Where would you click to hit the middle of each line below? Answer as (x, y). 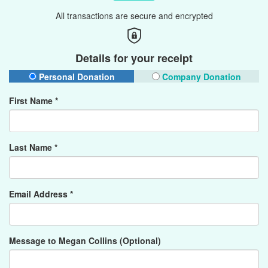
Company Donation (200, 77)
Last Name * (33, 147)
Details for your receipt (134, 58)
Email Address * (41, 194)
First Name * (33, 100)
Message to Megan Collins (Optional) (85, 240)
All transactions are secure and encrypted (134, 16)
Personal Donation (75, 77)
